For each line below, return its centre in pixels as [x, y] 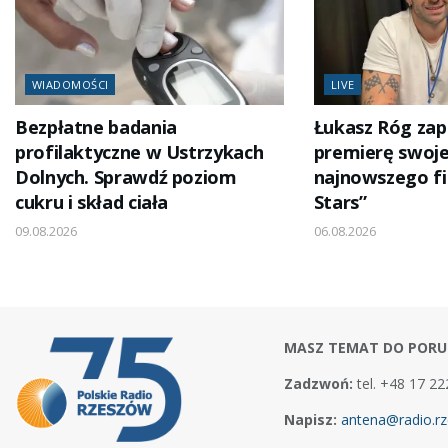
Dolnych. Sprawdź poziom [126, 177]
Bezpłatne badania [96, 127]
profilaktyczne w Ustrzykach [139, 152]
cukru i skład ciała [92, 202]
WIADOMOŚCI [70, 85]
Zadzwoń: [318, 384]
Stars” [340, 202]
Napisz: [312, 420]
